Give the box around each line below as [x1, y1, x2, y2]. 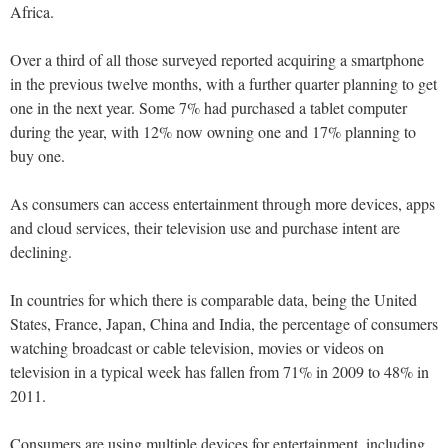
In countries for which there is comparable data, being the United [10, 289, 417, 311]
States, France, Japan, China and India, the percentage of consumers [10, 313, 438, 335]
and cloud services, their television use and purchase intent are [10, 217, 400, 239]
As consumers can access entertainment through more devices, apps [10, 193, 435, 215]
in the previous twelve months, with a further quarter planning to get [10, 73, 437, 95]
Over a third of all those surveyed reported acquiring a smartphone [10, 49, 424, 71]
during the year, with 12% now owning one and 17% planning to [10, 121, 416, 143]
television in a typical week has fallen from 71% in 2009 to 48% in [10, 361, 429, 383]
